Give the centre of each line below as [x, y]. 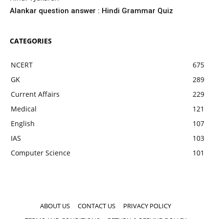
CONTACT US [97, 206]
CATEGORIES [31, 41]
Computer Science [41, 153]
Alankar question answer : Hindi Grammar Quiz [91, 11]
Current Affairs [35, 94]
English [23, 123]
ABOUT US [55, 206]
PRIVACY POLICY [147, 206]
